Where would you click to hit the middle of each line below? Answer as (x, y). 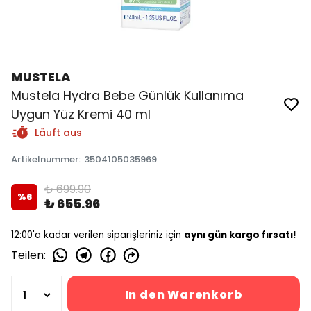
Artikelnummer (45, 159)
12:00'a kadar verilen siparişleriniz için (98, 235)
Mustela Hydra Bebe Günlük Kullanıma (127, 95)
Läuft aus (58, 133)
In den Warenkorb (184, 295)
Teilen (27, 255)
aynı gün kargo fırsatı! (240, 235)
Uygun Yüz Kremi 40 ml (81, 114)
